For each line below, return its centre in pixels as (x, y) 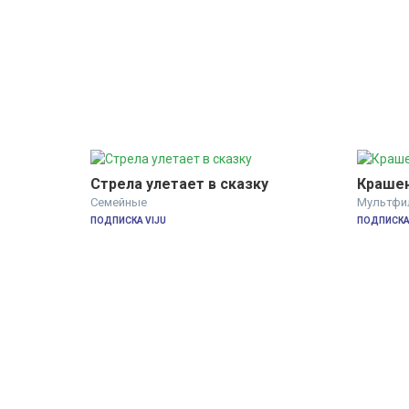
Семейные (119, 203)
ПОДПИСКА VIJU (128, 221)
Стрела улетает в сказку (179, 184)
